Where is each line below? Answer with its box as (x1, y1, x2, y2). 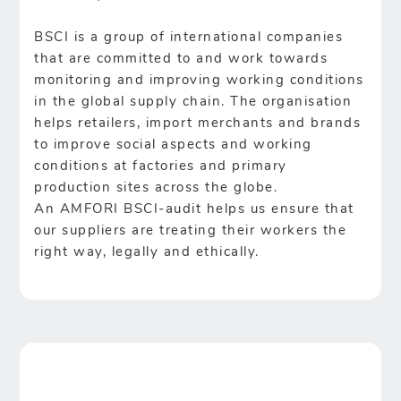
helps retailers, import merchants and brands (34, 117, 362, 132)
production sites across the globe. (34, 182, 278, 196)
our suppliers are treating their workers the (34, 225, 347, 239)
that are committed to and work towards (34, 53, 328, 67)
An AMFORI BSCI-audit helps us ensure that (34, 203, 354, 218)
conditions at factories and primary (34, 160, 287, 175)
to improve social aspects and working (34, 139, 312, 153)
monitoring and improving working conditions (34, 74, 364, 89)
